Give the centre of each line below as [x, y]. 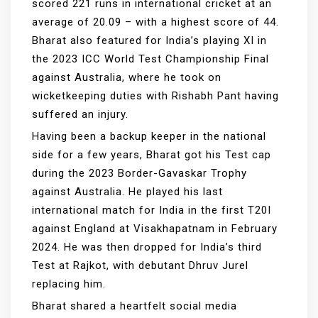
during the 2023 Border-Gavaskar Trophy [139, 174]
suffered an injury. [80, 115]
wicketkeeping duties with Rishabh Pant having [155, 96]
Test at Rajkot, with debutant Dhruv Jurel [140, 266]
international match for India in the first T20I [152, 210]
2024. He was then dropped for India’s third [147, 247]
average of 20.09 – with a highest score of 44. [155, 22]
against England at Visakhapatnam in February [155, 229]
